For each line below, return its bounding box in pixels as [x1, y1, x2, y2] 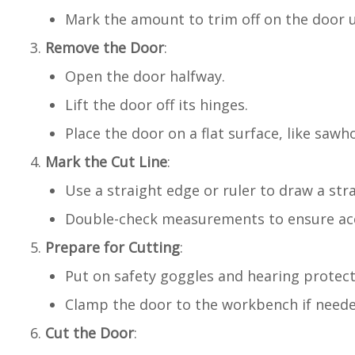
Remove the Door [45, 38, 164, 57]
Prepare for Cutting [45, 238, 180, 257]
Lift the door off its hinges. [65, 95, 248, 114]
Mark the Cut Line [45, 152, 167, 171]
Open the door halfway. [65, 67, 225, 86]
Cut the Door [45, 323, 134, 342]
